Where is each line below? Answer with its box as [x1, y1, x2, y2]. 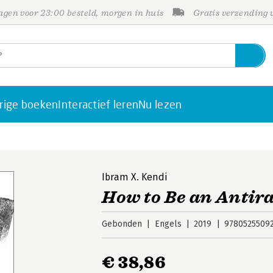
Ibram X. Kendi [102, 171, 168, 183]
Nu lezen [138, 97, 182, 111]
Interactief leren [58, 97, 139, 111]
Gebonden [102, 219, 143, 229]
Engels [154, 219, 182, 229]
